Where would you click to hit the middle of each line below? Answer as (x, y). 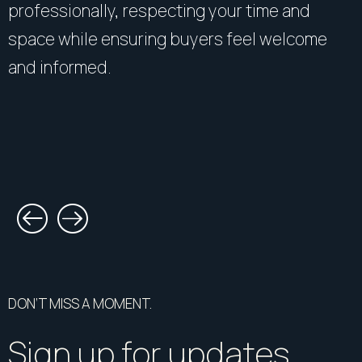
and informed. (60, 67)
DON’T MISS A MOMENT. (80, 303)
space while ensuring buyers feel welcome (168, 38)
